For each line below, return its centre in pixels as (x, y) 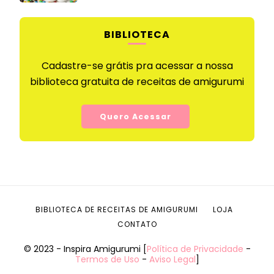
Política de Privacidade (195, 249)
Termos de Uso (107, 259)
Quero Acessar (135, 116)
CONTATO (137, 224)
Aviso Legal (172, 259)
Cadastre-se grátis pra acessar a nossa (137, 65)
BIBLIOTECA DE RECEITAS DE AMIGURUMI (117, 209)
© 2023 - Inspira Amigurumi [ (85, 249)
